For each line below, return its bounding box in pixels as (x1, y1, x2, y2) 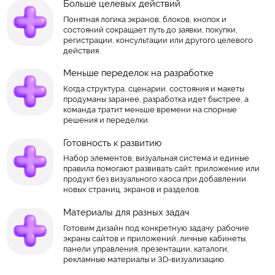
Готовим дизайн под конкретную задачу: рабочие (63, 223, 249, 233)
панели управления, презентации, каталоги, (63, 244, 229, 254)
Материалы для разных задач (63, 207, 189, 219)
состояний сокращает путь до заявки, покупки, (63, 25, 238, 34)
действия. (63, 45, 100, 55)
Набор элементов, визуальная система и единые (63, 153, 249, 163)
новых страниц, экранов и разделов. (63, 185, 200, 195)
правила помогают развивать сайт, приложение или (63, 164, 260, 174)
